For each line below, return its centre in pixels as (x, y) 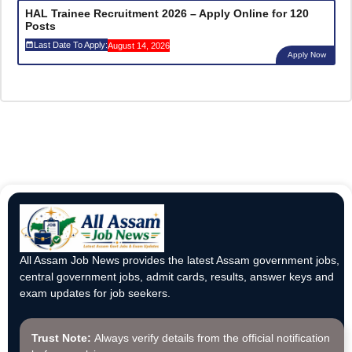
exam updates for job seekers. (95, 293)
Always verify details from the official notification (211, 338)
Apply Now (306, 55)
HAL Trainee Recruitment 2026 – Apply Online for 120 (167, 14)
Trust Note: (61, 338)
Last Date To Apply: (70, 44)
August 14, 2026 (138, 46)
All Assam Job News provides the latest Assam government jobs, (180, 260)
